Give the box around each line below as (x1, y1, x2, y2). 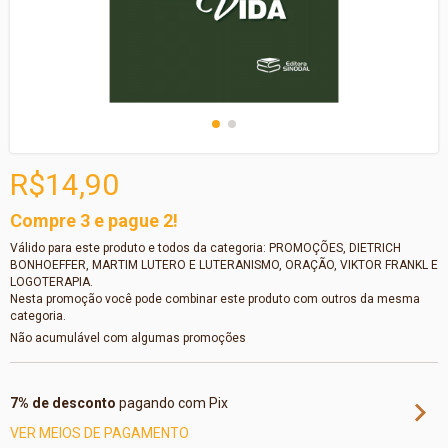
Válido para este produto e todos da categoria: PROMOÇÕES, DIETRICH (10, 241, 401, 255)
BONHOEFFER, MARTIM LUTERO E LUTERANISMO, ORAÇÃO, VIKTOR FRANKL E (10, 258, 438, 272)
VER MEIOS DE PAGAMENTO (10, 425, 189, 441)
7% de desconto (10, 395, 116, 411)
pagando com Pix (116, 395, 228, 411)
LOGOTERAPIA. (10, 275, 93, 289)
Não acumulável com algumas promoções (10, 331, 246, 345)
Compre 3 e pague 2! (10, 210, 178, 231)
